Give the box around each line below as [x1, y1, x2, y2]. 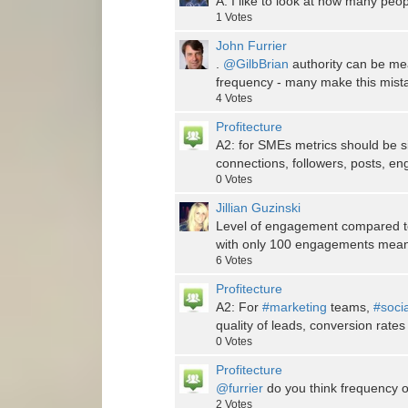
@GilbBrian [223, 56, 289, 72]
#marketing [262, 300, 327, 315]
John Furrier [216, 38, 287, 54]
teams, [327, 300, 373, 315]
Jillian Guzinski [216, 200, 301, 216]
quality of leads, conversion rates [216, 318, 405, 333]
